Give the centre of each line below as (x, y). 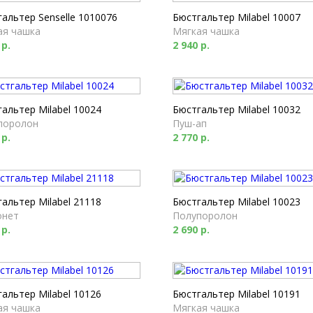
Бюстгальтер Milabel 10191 (236, 294)
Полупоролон (205, 216)
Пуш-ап (190, 123)
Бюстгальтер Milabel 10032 (236, 109)
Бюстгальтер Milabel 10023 (236, 202)
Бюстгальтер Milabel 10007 (236, 17)
